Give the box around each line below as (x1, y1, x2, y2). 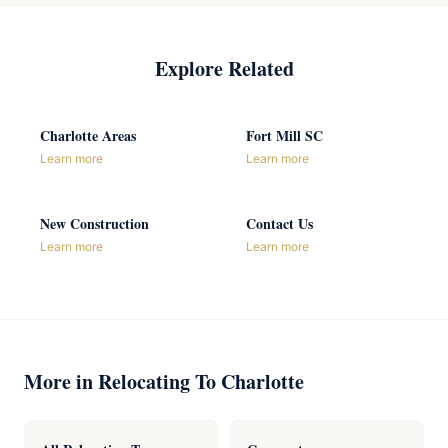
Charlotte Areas (40, 125, 136, 146)
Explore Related (154, 54, 294, 83)
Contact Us (246, 213, 313, 234)
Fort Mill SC (246, 125, 323, 146)
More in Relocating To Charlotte (24, 367, 304, 396)
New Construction (40, 213, 149, 234)
